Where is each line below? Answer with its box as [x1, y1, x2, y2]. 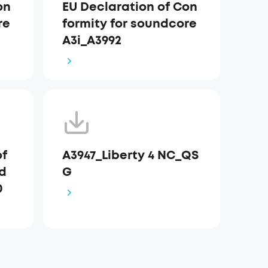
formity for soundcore [62, 16, 197, 32]
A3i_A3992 [62, 32, 122, 48]
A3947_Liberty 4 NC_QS [62, 147, 199, 163]
